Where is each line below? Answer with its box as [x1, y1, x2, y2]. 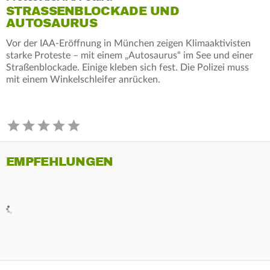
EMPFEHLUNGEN [6, 154, 113, 169]
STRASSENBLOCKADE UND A [6, 3, 180, 19]
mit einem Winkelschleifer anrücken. [6, 74, 160, 84]
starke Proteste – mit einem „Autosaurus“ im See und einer [6, 50, 253, 60]
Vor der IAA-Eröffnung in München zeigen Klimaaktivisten [6, 38, 251, 48]
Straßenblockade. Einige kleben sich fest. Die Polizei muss [6, 62, 249, 72]
